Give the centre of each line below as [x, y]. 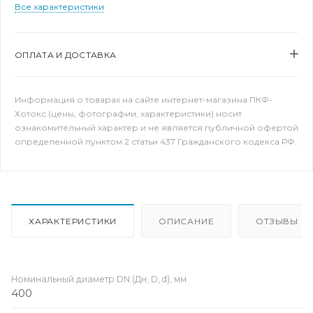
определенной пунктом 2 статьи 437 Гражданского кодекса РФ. [156, 141]
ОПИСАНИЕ [187, 221]
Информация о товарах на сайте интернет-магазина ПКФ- [144, 100]
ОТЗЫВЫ [277, 221]
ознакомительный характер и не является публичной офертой [156, 128]
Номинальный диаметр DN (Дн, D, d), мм [99, 279]
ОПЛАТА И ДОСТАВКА [66, 55]
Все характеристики [59, 7]
